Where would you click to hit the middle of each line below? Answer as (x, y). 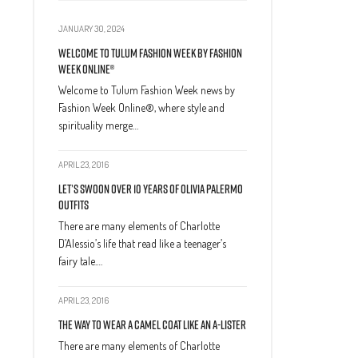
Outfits (74, 205)
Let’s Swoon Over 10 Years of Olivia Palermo (151, 189)
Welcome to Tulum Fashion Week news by (147, 90)
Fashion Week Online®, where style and (141, 107)
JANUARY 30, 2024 (91, 29)
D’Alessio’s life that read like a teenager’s (142, 243)
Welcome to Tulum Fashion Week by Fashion (150, 53)
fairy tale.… (80, 261)
